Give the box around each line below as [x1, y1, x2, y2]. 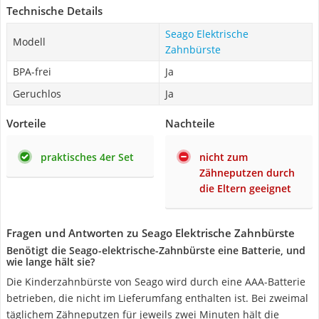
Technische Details [6, 4, 103, 18]
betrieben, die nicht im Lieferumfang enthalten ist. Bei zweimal [6, 291, 308, 305]
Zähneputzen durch [199, 166, 295, 179]
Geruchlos [13, 87, 61, 100]
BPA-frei [13, 65, 51, 78]
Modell [13, 35, 46, 48]
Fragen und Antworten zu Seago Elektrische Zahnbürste [6, 226, 295, 240]
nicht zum [199, 150, 248, 164]
